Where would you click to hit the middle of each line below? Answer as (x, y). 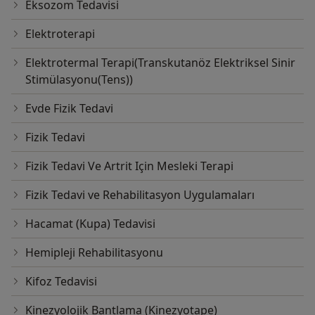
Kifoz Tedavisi (61, 282)
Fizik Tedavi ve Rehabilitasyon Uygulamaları (140, 195)
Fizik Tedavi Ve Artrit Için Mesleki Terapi (129, 166)
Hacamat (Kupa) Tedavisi (90, 224)
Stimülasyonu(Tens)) (79, 80)
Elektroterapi (60, 34)
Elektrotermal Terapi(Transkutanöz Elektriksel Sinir (160, 63)
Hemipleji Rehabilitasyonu (94, 253)
